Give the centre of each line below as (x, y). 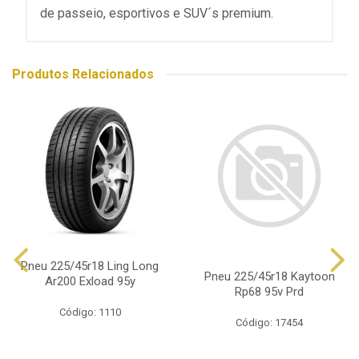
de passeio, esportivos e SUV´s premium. (157, 13)
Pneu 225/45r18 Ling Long (90, 266)
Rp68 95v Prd (269, 292)
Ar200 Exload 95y (90, 281)
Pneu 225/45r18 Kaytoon (269, 277)
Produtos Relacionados (83, 74)
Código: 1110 (90, 312)
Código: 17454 (269, 323)
